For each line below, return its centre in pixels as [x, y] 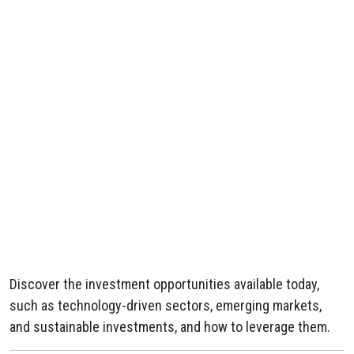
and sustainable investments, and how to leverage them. [170, 327]
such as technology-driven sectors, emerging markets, [166, 305]
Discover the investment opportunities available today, [164, 284]
